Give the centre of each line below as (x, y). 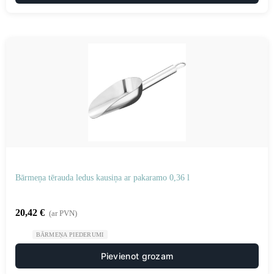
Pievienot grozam (137, 256)
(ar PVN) (63, 213)
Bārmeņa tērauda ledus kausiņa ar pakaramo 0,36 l (102, 178)
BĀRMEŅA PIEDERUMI (70, 235)
